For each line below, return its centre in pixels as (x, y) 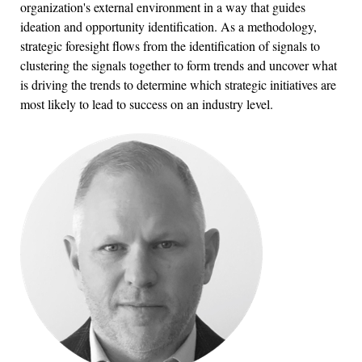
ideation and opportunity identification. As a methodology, (168, 26)
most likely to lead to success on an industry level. (147, 103)
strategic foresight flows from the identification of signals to (170, 45)
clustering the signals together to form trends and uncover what (179, 65)
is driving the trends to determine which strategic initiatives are (178, 84)
